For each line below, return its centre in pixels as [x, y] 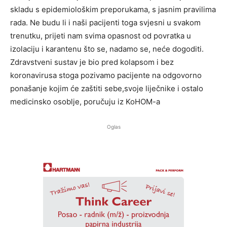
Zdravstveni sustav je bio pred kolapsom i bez [92, 62]
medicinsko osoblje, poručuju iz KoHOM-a [85, 102]
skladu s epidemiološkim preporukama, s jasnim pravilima [113, 10]
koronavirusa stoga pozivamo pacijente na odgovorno [106, 75]
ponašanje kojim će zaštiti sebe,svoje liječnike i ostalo [107, 89]
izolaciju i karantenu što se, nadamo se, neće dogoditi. [107, 49]
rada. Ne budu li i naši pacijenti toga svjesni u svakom [105, 23]
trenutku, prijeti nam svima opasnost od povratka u [101, 36]
